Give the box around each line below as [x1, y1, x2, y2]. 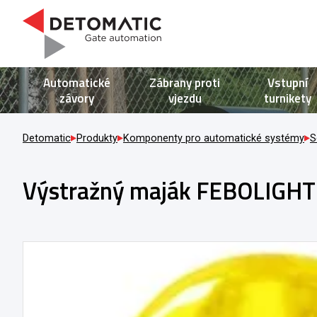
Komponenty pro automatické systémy [123, 132, 304, 144]
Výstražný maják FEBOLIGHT [23, 171, 316, 209]
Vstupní [267, 73, 308, 92]
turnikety [263, 88, 311, 108]
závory [59, 88, 94, 108]
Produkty [76, 132, 117, 144]
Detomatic [23, 132, 71, 144]
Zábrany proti [149, 73, 221, 92]
